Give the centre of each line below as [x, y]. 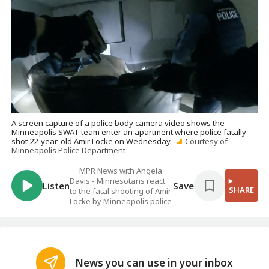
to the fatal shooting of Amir [121, 191]
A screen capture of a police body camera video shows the [118, 123]
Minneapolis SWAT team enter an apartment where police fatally [129, 132]
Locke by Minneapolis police [121, 201]
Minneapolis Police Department [69, 150]
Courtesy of [206, 141]
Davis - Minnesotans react [118, 181]
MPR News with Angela [121, 171]
